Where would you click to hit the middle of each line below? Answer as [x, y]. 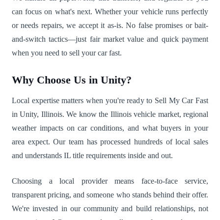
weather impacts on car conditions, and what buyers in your [110, 128]
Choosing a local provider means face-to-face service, [110, 181]
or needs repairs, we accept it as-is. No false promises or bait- [110, 25]
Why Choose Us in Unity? [72, 80]
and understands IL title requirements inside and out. [92, 155]
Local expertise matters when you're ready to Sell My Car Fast [110, 100]
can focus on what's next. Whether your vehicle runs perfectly [110, 11]
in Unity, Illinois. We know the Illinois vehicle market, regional [110, 114]
